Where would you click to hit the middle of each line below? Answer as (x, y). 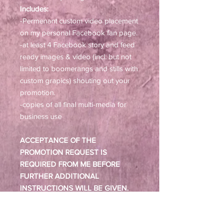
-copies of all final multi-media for (73, 104)
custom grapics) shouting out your (75, 80)
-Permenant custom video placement (79, 20)
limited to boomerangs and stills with (79, 68)
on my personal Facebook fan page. (79, 32)
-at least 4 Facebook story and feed (77, 44)
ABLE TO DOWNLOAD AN (63, 212)
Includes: (34, 8)
